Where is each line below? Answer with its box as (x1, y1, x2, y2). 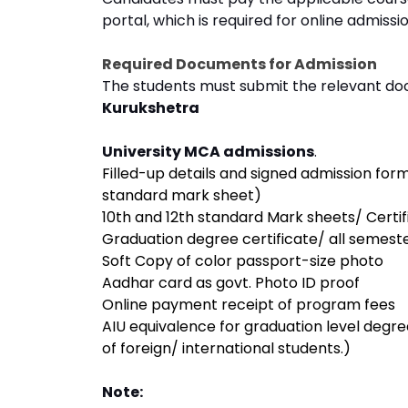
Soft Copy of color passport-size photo (102, 250, 383, 271)
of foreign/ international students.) (102, 338, 351, 359)
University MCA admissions (102, 141, 314, 162)
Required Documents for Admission (102, 54, 377, 75)
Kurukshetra (102, 97, 199, 118)
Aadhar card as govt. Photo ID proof (102, 272, 360, 293)
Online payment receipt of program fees (102, 294, 395, 315)
